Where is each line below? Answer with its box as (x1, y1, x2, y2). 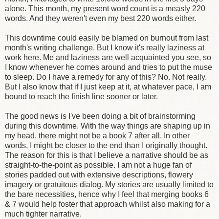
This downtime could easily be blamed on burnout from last (5, 33, 208, 42)
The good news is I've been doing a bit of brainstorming (5, 111, 196, 120)
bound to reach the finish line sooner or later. (5, 92, 158, 101)
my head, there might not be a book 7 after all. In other (5, 131, 190, 140)
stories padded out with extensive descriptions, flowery (5, 170, 193, 179)
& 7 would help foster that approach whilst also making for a (5, 199, 210, 208)
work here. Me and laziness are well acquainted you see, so (5, 53, 211, 62)
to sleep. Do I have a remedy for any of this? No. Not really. (5, 72, 207, 81)
